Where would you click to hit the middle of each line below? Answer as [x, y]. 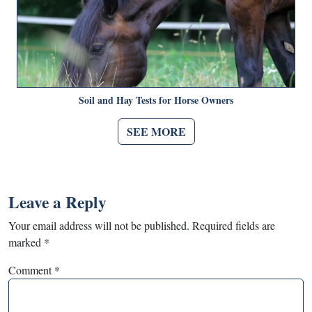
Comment [31, 270]
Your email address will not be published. [99, 226]
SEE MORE [156, 132]
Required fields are [234, 226]
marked [26, 242]
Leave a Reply [57, 202]
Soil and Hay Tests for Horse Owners [156, 100]
